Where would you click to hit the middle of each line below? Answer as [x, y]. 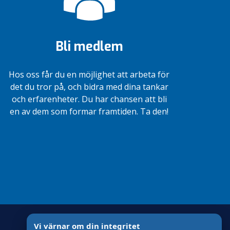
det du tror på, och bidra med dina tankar [89, 87]
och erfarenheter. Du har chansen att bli [89, 99]
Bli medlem [89, 46]
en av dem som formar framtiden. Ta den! [89, 111]
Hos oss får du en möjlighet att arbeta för [89, 74]
